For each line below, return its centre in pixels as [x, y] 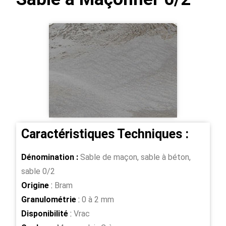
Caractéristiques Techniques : [105, 134]
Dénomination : [50, 157]
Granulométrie [49, 200]
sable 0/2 [38, 172]
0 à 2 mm [97, 200]
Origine [35, 186]
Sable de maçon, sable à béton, [135, 157]
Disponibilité [45, 214]
